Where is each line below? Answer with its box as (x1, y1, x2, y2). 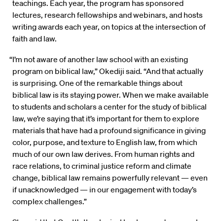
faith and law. (12, 34, 57, 44)
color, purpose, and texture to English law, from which (12, 137, 197, 147)
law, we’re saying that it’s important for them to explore (12, 113, 199, 124)
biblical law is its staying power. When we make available (12, 90, 209, 100)
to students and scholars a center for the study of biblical (12, 102, 207, 112)
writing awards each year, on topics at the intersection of (12, 22, 206, 32)
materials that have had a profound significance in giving (12, 125, 206, 136)
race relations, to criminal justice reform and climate (12, 161, 191, 171)
